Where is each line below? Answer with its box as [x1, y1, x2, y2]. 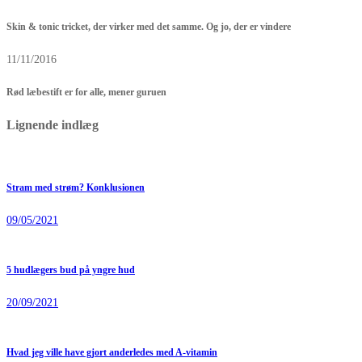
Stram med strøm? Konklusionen [6, 183, 145, 194]
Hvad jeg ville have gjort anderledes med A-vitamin [6, 347, 217, 358]
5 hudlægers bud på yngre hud [6, 264, 135, 276]
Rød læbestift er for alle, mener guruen [6, 86, 166, 98]
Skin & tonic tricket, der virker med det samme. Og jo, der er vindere [6, 22, 291, 33]
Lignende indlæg [6, 117, 99, 133]
